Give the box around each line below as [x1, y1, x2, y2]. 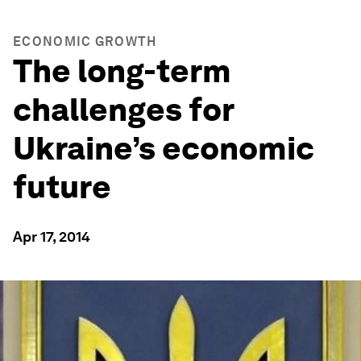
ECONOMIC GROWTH [13, 34, 157, 49]
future [13, 168, 111, 206]
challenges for [13, 90, 234, 129]
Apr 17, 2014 [13, 228, 90, 245]
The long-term [13, 52, 231, 90]
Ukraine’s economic [13, 129, 314, 168]
